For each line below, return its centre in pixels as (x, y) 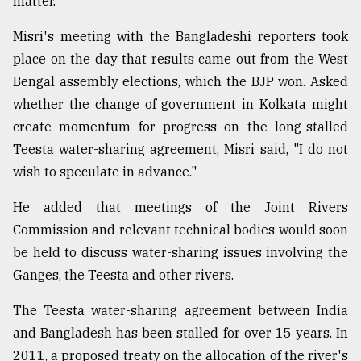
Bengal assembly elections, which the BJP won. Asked (180, 82)
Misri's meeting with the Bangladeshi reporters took (180, 37)
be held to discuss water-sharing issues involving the (180, 253)
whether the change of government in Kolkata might (180, 104)
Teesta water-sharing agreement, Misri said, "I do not (180, 149)
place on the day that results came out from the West (180, 59)
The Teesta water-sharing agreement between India (180, 311)
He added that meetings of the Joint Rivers (180, 207)
